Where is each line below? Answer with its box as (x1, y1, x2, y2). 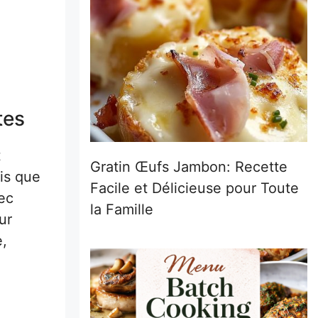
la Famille (90, 200, 153, 218)
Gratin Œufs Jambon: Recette (90, 158, 287, 175)
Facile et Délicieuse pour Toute (90, 179, 299, 197)
